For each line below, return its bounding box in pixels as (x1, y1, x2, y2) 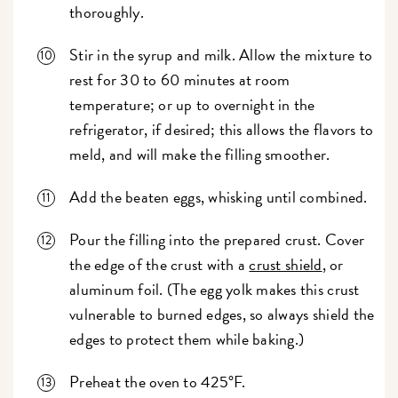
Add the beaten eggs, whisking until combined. (69, 184, 368, 209)
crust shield (249, 251, 322, 276)
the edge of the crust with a (69, 251, 250, 276)
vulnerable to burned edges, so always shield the (69, 301, 375, 326)
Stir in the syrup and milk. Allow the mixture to (69, 42, 373, 67)
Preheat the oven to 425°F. (69, 369, 246, 394)
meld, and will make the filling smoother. (69, 141, 330, 166)
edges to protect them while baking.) (69, 326, 305, 351)
